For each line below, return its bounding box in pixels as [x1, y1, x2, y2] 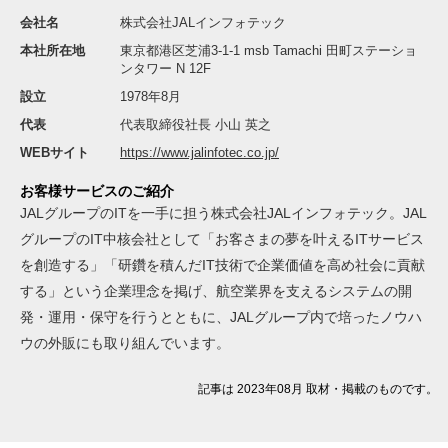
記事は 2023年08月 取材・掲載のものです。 [198, 381, 438, 396]
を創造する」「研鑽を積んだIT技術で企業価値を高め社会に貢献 [20, 256, 425, 273]
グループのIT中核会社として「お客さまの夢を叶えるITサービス [20, 230, 424, 247]
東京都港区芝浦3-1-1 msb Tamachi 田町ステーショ [120, 42, 417, 58]
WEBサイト [20, 144, 89, 160]
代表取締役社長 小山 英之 [120, 116, 271, 132]
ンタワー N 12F [120, 60, 211, 76]
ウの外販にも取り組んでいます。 [20, 334, 230, 351]
